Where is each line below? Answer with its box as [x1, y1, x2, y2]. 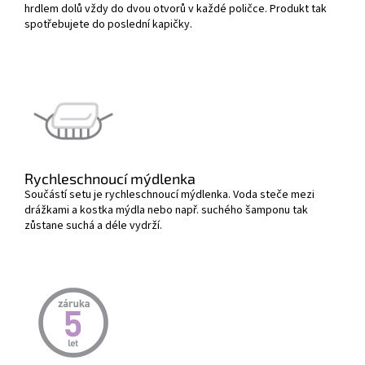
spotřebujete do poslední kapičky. [24, 16, 192, 33]
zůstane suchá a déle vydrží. [24, 218, 162, 235]
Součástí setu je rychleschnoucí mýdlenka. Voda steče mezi [24, 187, 314, 204]
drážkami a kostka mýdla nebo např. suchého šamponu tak [24, 202, 308, 219]
